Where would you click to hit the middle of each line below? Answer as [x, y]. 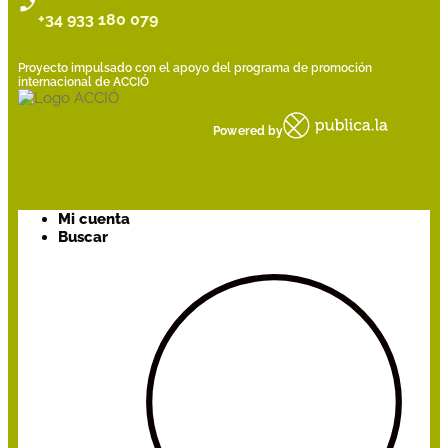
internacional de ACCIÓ [83, 81]
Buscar [83, 236]
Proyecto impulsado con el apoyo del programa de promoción [195, 67]
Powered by [247, 130]
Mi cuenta [94, 218]
